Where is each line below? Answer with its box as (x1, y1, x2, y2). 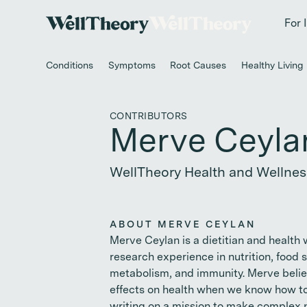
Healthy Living (241, 61, 303, 71)
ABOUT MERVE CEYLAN (110, 220, 256, 230)
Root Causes (170, 61, 227, 71)
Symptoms (108, 61, 156, 71)
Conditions (46, 61, 94, 71)
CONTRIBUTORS (110, 112, 188, 121)
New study (230, 11, 287, 22)
